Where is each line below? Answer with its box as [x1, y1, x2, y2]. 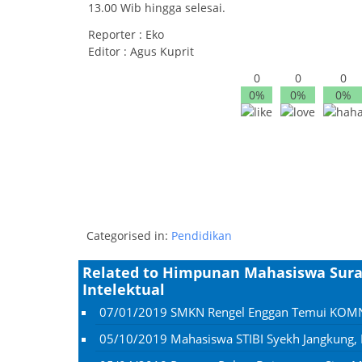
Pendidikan [171, 227, 232, 243]
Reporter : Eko [88, 27, 164, 43]
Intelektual [82, 279, 165, 299]
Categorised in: [86, 227, 171, 243]
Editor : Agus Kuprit [88, 44, 194, 60]
